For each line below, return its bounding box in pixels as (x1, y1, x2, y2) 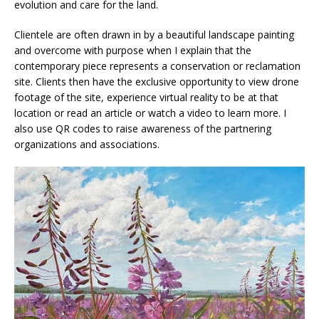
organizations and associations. (14, 137, 159, 151)
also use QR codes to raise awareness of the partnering (14, 121, 271, 135)
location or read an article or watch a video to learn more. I (14, 105, 286, 120)
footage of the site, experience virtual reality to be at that (14, 90, 278, 104)
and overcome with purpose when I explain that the (14, 43, 251, 57)
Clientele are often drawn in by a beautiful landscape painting (14, 27, 294, 41)
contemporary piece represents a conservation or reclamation (14, 58, 300, 73)
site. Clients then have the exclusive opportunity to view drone (14, 74, 299, 88)
